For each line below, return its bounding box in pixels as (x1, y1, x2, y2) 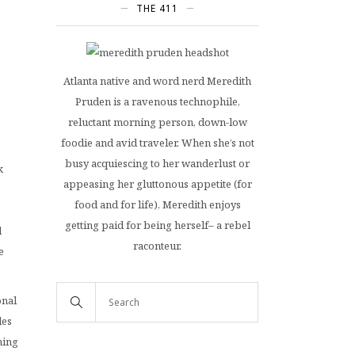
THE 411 (136, 2, 178, 15)
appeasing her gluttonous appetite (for (63, 177, 252, 191)
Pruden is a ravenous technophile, (74, 94, 240, 109)
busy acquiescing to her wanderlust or (65, 156, 250, 170)
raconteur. (133, 239, 181, 253)
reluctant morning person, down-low (67, 115, 247, 129)
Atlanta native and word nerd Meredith (63, 74, 251, 88)
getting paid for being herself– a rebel (64, 218, 250, 232)
